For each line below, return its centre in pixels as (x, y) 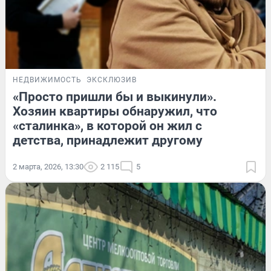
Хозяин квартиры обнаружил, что (115, 111)
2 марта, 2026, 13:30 (48, 166)
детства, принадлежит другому (108, 140)
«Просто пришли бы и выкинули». (115, 96)
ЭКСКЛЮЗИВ (112, 80)
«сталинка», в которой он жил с (107, 126)
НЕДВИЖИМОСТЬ (47, 80)
